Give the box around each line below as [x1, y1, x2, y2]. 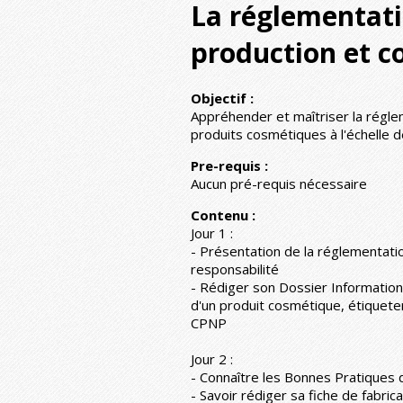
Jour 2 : [191, 349, 233, 368]
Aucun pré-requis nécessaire [191, 174, 367, 193]
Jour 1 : [191, 223, 233, 242]
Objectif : [191, 88, 254, 107]
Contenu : [191, 205, 255, 224]
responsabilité [191, 259, 279, 278]
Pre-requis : [191, 156, 268, 175]
